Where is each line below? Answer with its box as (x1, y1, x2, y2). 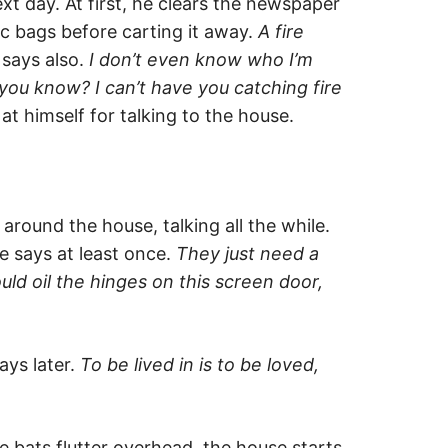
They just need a (176, 242, 319, 264)
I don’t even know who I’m (89, 48, 313, 70)
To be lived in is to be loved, (80, 353, 319, 375)
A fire (258, 20, 304, 42)
